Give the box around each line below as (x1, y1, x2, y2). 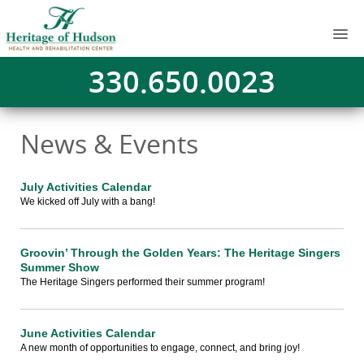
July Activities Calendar (20, 180, 151, 193)
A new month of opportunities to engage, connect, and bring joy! (20, 342, 300, 353)
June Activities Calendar (20, 327, 155, 340)
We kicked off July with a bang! (20, 196, 155, 207)
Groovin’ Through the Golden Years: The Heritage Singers (20, 246, 340, 259)
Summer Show (20, 261, 99, 274)
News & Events (20, 126, 198, 161)
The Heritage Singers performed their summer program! (20, 276, 265, 288)
